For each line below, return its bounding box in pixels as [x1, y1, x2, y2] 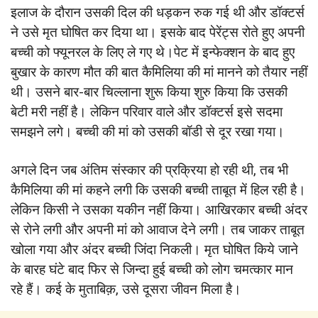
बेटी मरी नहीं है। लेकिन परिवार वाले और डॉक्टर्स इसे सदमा [11, 104, 283, 121]
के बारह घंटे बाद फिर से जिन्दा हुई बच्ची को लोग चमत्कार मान [11, 261, 293, 278]
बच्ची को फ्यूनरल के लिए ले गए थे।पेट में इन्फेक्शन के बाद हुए [11, 44, 295, 61]
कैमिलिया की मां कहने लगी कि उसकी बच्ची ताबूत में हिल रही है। [11, 181, 306, 198]
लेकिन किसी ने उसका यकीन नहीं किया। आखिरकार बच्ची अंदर [11, 201, 307, 218]
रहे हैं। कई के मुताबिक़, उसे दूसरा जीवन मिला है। [11, 280, 241, 297]
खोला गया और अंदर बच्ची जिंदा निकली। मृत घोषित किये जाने [11, 241, 298, 258]
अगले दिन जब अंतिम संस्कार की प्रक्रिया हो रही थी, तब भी [11, 161, 288, 178]
